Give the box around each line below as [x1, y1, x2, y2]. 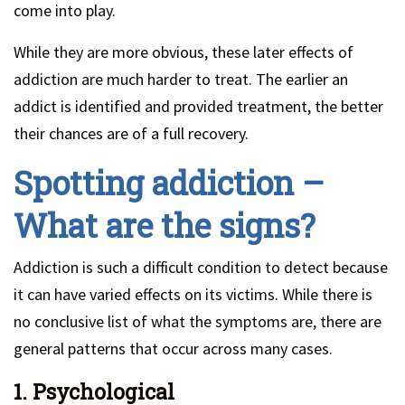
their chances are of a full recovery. [14, 123, 249, 144]
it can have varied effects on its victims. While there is [14, 284, 372, 305]
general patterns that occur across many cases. [14, 338, 333, 359]
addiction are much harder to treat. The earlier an [14, 69, 348, 89]
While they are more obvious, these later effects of [14, 42, 353, 62]
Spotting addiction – [14, 161, 325, 204]
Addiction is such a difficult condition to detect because [14, 257, 388, 278]
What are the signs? [14, 203, 316, 247]
